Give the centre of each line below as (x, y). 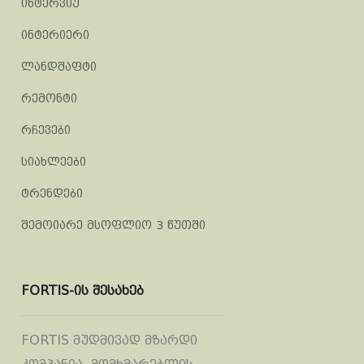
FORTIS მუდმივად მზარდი (109, 340)
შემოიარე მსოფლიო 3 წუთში (113, 225)
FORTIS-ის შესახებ (82, 290)
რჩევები (46, 130)
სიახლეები (54, 162)
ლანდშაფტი (59, 67)
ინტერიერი (55, 35)
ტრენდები (52, 193)
